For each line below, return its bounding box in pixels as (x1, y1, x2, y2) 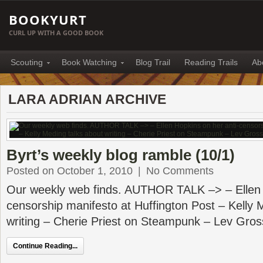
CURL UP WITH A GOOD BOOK (9, 28, 103, 37)
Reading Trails (184, 58, 238, 67)
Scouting (11, 58, 43, 67)
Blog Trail (136, 58, 170, 67)
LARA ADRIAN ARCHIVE (8, 92, 166, 107)
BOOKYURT (9, 11, 87, 28)
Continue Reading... (13, 242, 77, 250)
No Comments (146, 165, 214, 177)
